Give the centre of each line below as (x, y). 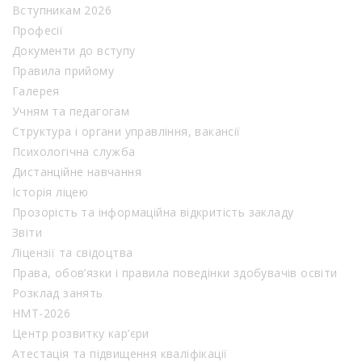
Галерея (36, 91)
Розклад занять (58, 293)
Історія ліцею (51, 192)
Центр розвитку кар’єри (81, 334)
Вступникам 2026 (62, 11)
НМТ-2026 (42, 314)
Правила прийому (63, 71)
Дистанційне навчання (77, 172)
